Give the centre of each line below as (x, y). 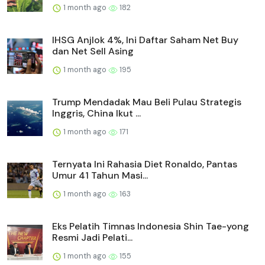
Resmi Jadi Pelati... (92, 238)
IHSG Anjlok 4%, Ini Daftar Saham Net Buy (145, 40)
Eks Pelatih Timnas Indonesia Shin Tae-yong (151, 227)
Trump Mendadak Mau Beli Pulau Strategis (147, 102)
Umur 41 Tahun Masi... (100, 176)
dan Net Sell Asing (93, 51)
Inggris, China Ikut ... (96, 114)
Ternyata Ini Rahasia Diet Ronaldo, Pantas (145, 164)
